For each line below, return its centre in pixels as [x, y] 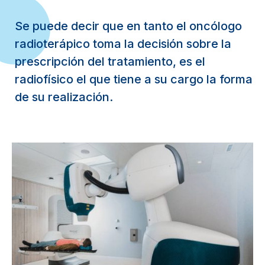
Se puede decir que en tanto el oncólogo [128, 26]
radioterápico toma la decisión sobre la [123, 44]
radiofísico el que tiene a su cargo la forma [134, 79]
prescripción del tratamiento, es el [110, 62]
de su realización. [64, 97]
